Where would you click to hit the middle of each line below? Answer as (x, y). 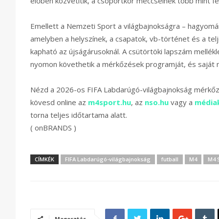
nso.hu (157, 102)
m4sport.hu (109, 102)
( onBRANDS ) (53, 128)
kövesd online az (59, 102)
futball (170, 159)
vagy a (182, 102)
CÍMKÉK (44, 159)
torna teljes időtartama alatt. (79, 115)
